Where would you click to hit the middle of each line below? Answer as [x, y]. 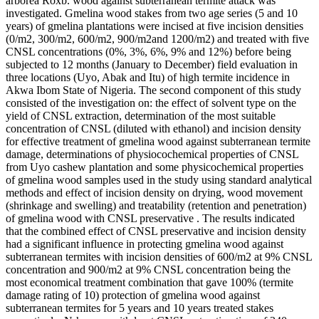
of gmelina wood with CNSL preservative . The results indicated [150, 218]
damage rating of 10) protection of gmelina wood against [133, 295]
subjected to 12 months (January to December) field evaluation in [152, 64]
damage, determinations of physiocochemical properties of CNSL [152, 154]
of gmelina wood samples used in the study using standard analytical [159, 179]
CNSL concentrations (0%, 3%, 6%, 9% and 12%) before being [148, 51]
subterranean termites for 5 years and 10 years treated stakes [140, 308]
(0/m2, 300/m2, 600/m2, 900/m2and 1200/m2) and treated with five [157, 38]
